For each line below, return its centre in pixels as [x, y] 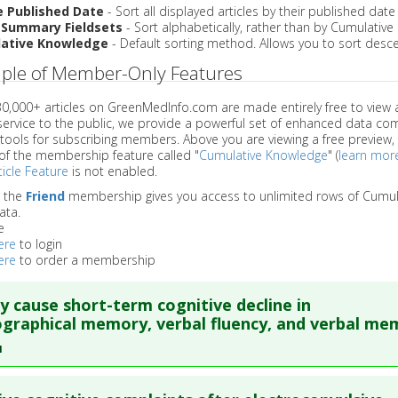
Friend [45, 195]
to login [39, 243]
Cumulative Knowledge [263, 155]
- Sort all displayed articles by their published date [249, 11]
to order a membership [85, 259]
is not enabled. [112, 171]
